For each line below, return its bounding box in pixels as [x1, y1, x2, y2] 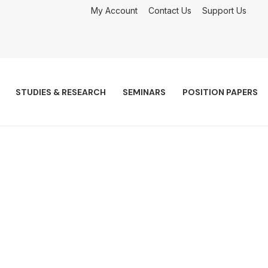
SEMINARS [123, 87, 166, 98]
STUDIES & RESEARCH [16, 87, 106, 98]
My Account [91, 5, 138, 16]
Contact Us [148, 5, 191, 16]
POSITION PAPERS [182, 87, 258, 98]
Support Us [202, 5, 246, 16]
